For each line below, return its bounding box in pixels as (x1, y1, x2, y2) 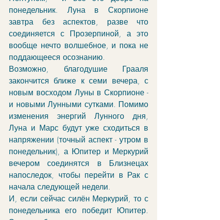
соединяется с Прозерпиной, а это (9, 28, 148, 39)
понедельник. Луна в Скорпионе (9, 4, 148, 15)
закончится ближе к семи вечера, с (9, 75, 148, 86)
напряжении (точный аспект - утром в (9, 134, 148, 145)
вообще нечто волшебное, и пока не (9, 40, 148, 51)
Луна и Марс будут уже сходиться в (9, 122, 148, 133)
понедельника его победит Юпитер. (9, 205, 148, 216)
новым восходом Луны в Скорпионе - (9, 87, 148, 98)
